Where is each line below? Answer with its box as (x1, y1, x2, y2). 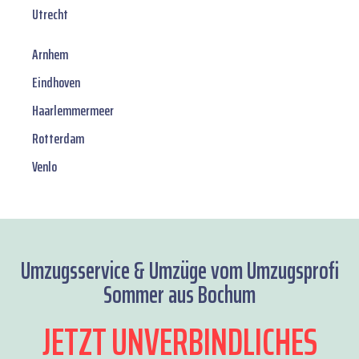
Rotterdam (32, 127, 84, 151)
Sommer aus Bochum (103, 276, 256, 314)
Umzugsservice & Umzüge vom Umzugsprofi (20, 252, 339, 290)
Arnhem (32, 43, 68, 67)
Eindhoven (32, 71, 80, 95)
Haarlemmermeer (32, 99, 114, 123)
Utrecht (32, 3, 68, 26)
